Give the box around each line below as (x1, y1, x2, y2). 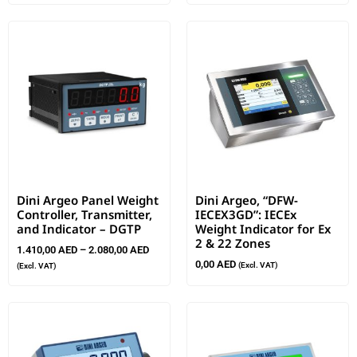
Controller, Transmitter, (17, 206, 152, 223)
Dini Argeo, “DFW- (195, 192, 298, 209)
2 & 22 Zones (195, 235, 270, 252)
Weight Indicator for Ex (195, 221, 331, 237)
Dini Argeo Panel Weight (17, 192, 159, 209)
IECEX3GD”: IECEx (195, 206, 296, 223)
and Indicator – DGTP (17, 221, 141, 237)
